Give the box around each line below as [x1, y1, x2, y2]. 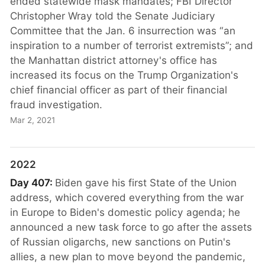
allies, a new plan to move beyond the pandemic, [10, 250, 246, 263]
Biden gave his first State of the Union [55, 176, 237, 189]
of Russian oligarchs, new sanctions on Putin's [10, 235, 231, 248]
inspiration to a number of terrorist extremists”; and [10, 39, 254, 52]
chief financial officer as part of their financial [10, 83, 228, 96]
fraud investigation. [10, 98, 103, 111]
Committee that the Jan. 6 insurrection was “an [10, 24, 236, 37]
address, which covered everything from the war [10, 191, 244, 204]
